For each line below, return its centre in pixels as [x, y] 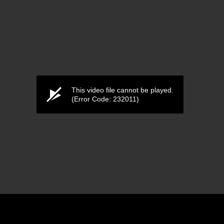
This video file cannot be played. [122, 90]
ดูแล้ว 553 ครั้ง [110, 200]
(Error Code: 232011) [105, 99]
